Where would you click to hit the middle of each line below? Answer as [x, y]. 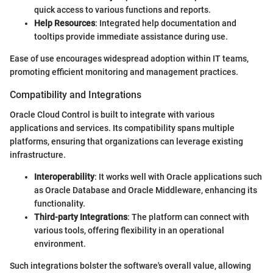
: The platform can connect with [188, 217]
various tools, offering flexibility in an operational [129, 230]
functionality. [60, 203]
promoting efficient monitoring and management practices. [124, 72]
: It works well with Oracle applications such [178, 176]
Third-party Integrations [81, 217]
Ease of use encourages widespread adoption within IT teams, [129, 59]
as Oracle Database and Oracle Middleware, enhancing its [146, 190]
